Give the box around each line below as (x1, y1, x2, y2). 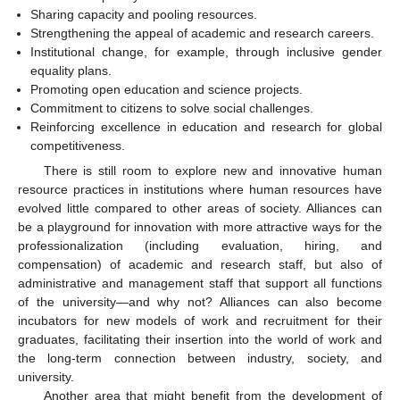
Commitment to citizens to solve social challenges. (30, 100, 314, 115)
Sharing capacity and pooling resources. (30, 6, 258, 21)
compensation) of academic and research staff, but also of (18, 256, 382, 271)
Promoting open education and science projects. (30, 81, 304, 96)
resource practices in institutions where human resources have (18, 181, 382, 196)
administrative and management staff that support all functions (18, 275, 382, 290)
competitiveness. (30, 137, 126, 153)
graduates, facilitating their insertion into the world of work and (18, 331, 382, 346)
